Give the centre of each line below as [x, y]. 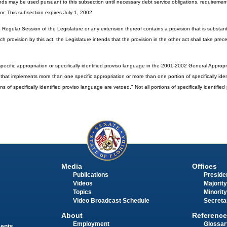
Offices [204, 166]
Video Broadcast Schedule [111, 201]
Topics [82, 192]
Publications [90, 175]
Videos [83, 184]
